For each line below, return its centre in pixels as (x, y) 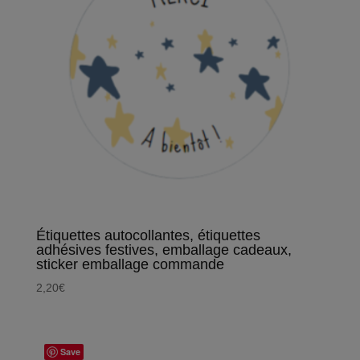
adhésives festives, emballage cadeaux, (164, 250)
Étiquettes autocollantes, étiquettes (148, 235)
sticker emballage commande (130, 264)
